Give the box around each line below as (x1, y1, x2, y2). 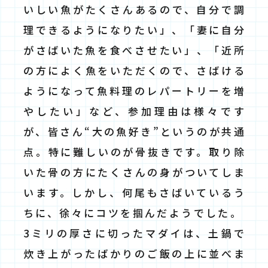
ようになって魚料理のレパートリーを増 (23, 83, 246, 98)
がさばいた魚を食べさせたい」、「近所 (23, 42, 246, 57)
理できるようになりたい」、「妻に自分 (23, 22, 246, 37)
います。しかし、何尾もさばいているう (23, 184, 246, 200)
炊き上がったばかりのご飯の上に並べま (23, 245, 246, 261)
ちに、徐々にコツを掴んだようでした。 (23, 205, 243, 220)
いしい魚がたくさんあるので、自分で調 (23, 1, 246, 17)
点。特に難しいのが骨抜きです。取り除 (23, 144, 246, 159)
